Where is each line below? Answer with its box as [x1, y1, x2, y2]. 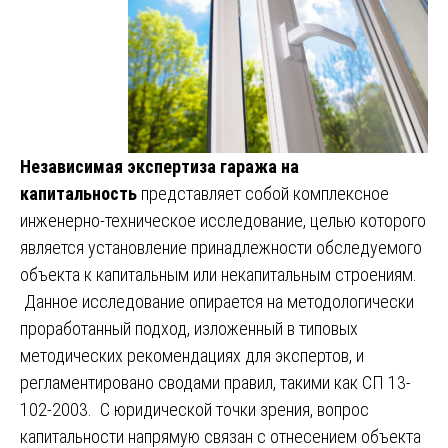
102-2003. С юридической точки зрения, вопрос [20, 398, 369, 420]
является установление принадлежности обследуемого [20, 236, 422, 258]
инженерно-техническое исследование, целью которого [20, 209, 426, 231]
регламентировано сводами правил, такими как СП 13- [20, 371, 411, 393]
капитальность [20, 182, 137, 204]
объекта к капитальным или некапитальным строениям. [20, 263, 417, 285]
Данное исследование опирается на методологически [20, 290, 414, 312]
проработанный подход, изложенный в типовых [20, 317, 358, 339]
